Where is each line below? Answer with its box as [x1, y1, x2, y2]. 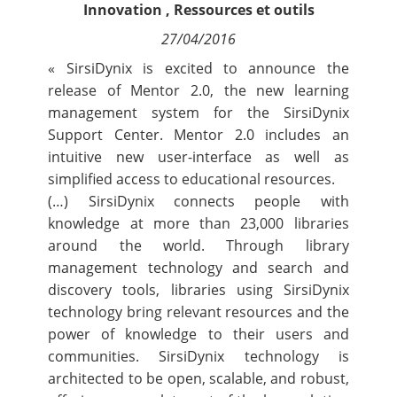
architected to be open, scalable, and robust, [48, 369, 349, 388]
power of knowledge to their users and [48, 324, 349, 344]
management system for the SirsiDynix [48, 103, 349, 122]
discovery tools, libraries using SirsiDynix [48, 280, 349, 300]
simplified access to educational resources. [48, 169, 336, 189]
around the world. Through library [48, 236, 349, 255]
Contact [22, 4, 74, 25]
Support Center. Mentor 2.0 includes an [48, 125, 349, 144]
